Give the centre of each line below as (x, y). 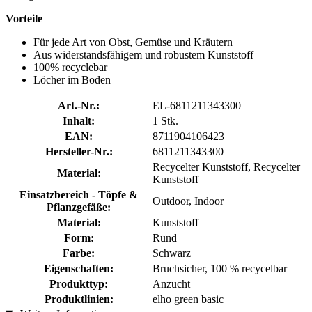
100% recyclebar (70, 67)
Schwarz (172, 253)
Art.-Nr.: (79, 105)
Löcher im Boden (72, 79)
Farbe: (79, 253)
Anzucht (171, 283)
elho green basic (188, 299)
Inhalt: (79, 120)
